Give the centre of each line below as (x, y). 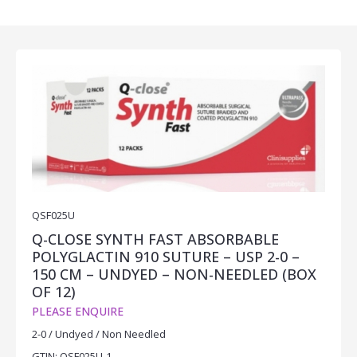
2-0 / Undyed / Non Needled (99, 333)
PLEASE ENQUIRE (78, 311)
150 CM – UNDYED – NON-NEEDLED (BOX (174, 274)
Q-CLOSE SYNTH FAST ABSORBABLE (155, 239)
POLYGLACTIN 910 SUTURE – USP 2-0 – (166, 256)
